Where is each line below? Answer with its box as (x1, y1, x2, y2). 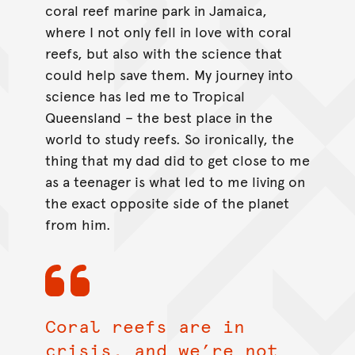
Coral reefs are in (44, 314, 245, 338)
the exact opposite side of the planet (44, 192, 289, 212)
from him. (44, 213, 111, 234)
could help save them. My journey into (44, 63, 293, 84)
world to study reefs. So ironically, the (44, 128, 294, 148)
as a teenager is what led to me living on (44, 170, 305, 191)
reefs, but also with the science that (44, 42, 282, 63)
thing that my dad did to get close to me (44, 149, 310, 170)
